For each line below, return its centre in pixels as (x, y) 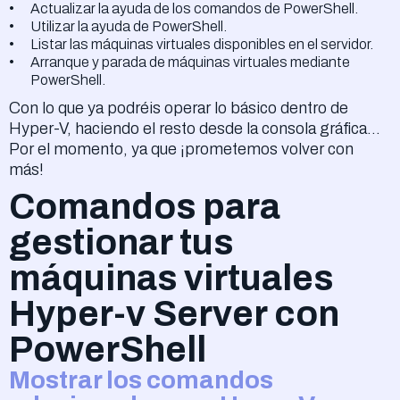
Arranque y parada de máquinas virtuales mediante (190, 62)
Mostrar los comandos (141, 379)
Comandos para (145, 206)
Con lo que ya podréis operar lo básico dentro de (179, 108)
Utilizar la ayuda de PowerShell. (129, 26)
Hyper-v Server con (174, 313)
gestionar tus (121, 242)
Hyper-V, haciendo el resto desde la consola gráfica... (195, 128)
